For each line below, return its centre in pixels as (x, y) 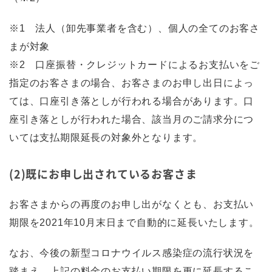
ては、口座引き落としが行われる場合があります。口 (132, 101)
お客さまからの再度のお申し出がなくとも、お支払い (132, 204)
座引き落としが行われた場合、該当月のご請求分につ (132, 119)
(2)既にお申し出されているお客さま (103, 174)
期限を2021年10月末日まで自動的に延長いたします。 (134, 223)
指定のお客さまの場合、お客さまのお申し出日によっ (132, 83)
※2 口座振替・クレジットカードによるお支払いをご (134, 65)
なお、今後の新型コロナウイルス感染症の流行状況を (132, 253)
